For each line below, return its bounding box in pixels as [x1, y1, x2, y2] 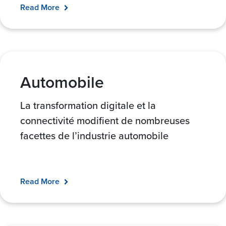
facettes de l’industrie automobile [20, 128, 168, 143]
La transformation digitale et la [20, 97, 156, 112]
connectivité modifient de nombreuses [20, 112, 190, 128]
